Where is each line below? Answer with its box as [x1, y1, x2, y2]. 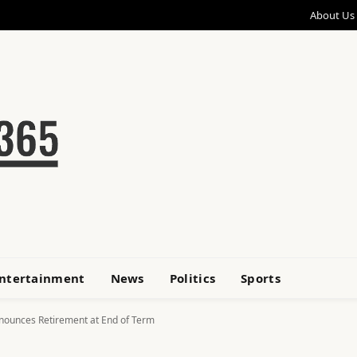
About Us [310, 7, 355, 22]
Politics [169, 270, 216, 286]
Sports [241, 270, 280, 286]
